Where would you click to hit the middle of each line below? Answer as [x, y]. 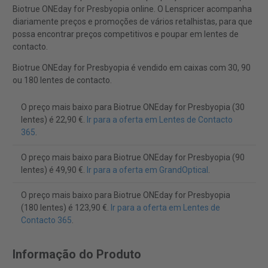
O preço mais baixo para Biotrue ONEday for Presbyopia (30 [133, 107]
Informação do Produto [77, 255]
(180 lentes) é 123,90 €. [66, 208]
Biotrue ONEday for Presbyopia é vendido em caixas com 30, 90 [131, 68]
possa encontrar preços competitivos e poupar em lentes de [125, 34]
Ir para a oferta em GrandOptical [147, 170]
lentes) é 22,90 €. [54, 120]
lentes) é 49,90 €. [54, 170]
